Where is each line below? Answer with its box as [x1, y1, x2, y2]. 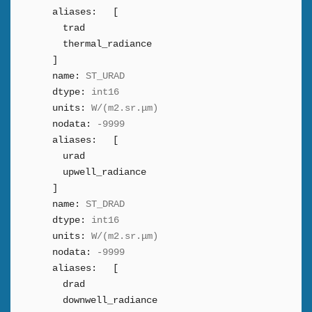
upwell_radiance [63, 166, 146, 178]
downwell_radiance [63, 295, 157, 306]
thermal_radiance [63, 38, 152, 49]
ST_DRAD [86, 198, 125, 210]
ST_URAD [86, 70, 125, 81]
